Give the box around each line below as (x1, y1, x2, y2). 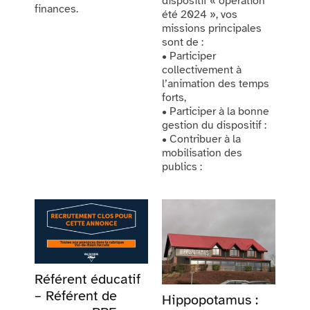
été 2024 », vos (162, 8, 237, 22)
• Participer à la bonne (162, 104, 269, 119)
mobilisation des (162, 146, 242, 161)
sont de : (162, 35, 203, 50)
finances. (35, 2, 78, 17)
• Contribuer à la (162, 132, 241, 147)
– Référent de (35, 286, 117, 304)
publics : (162, 160, 202, 174)
